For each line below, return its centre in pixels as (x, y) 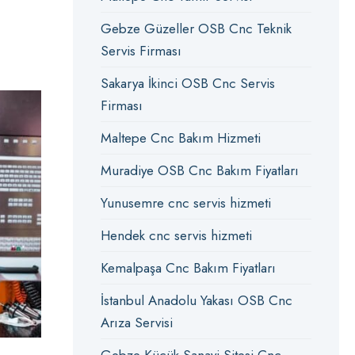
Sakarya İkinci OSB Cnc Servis (187, 83)
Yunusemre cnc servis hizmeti (185, 203)
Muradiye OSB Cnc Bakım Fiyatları (199, 170)
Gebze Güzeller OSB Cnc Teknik (196, 29)
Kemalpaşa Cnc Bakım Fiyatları (188, 268)
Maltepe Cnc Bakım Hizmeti (180, 138)
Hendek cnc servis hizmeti (176, 235)
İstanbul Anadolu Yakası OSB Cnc (196, 300)
